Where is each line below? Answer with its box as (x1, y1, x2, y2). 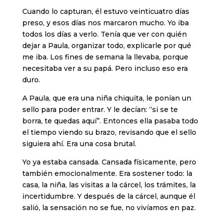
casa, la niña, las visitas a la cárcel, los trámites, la (22, 180, 196, 190)
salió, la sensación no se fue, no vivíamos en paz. (22, 203, 196, 213)
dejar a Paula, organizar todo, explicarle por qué (22, 41, 191, 51)
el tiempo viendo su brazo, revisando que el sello (22, 128, 196, 137)
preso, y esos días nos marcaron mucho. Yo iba (22, 18, 189, 28)
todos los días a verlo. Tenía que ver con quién (22, 30, 187, 39)
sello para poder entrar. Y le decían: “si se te (22, 105, 178, 114)
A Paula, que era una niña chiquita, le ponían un (22, 94, 191, 103)
